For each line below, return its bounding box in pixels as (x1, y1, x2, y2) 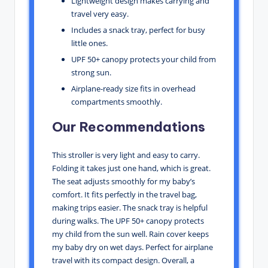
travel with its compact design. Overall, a (52, 254, 194, 266)
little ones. (71, 37, 108, 48)
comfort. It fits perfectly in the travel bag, (52, 188, 197, 200)
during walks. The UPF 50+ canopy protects (52, 215, 204, 226)
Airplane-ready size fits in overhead (71, 83, 196, 94)
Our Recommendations (52, 118, 205, 135)
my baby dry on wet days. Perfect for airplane (52, 241, 213, 252)
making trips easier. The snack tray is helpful (52, 202, 208, 213)
